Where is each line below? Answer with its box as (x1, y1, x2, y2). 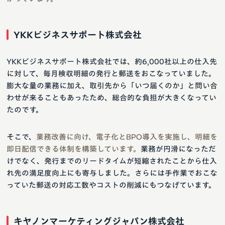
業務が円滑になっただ (141, 145, 216, 153)
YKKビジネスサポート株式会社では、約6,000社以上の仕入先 (7, 57, 217, 65)
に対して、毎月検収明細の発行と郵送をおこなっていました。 (7, 69, 216, 77)
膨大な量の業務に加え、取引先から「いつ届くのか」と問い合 (7, 81, 217, 89)
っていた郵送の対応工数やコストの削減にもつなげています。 (7, 181, 216, 189)
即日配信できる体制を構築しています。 (7, 145, 141, 153)
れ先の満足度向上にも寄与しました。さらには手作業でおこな (7, 169, 217, 177)
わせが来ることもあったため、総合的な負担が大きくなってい (7, 93, 216, 101)
